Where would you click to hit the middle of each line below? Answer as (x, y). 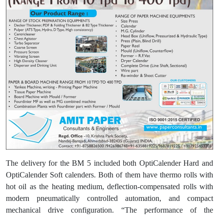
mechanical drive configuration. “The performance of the (109, 210)
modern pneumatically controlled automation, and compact (109, 198)
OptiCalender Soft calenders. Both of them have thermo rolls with (109, 175)
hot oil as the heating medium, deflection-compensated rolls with (109, 187)
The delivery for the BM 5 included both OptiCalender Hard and (109, 163)
